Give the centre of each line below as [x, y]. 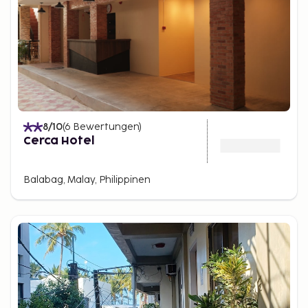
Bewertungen [106, 127]
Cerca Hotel [59, 141]
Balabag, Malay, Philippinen [87, 180]
